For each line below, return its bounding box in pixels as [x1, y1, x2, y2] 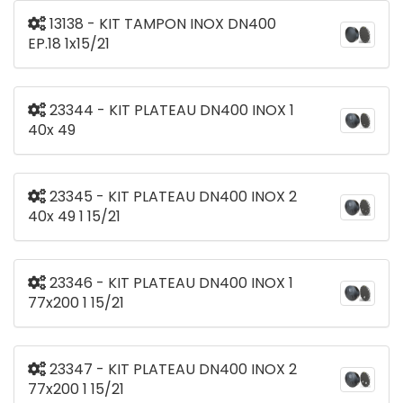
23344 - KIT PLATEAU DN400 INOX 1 [46, 100, 294, 121]
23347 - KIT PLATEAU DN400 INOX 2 [46, 359, 297, 381]
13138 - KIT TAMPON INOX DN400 [46, 13, 276, 35]
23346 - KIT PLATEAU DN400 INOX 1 [46, 273, 293, 294]
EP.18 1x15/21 [28, 33, 110, 55]
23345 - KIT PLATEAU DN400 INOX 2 [46, 186, 297, 208]
